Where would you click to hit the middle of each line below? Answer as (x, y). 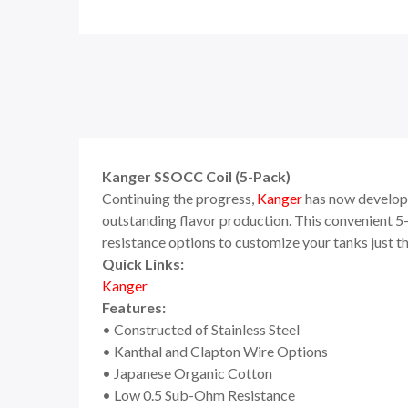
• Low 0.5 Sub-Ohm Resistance (199, 395)
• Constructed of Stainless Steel (201, 329)
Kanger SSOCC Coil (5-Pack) (196, 176)
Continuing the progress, (179, 198)
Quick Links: (143, 264)
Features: (134, 307)
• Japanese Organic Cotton (187, 373)
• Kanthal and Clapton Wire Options (215, 351)
